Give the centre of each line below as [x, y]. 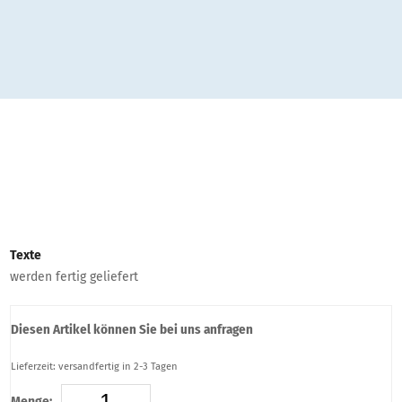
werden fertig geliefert [74, 277]
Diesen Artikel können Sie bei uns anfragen [132, 329]
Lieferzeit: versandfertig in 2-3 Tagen [95, 366]
